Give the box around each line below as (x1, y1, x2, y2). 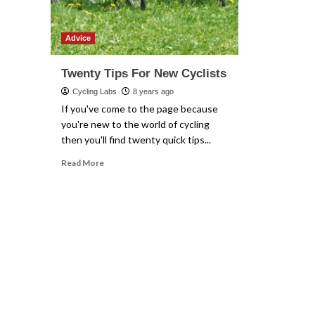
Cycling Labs (72, 87, 117, 96)
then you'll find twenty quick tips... (61, 134, 211, 146)
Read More (61, 157, 104, 168)
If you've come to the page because (61, 103, 218, 115)
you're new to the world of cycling (61, 118, 210, 130)
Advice (65, 34, 91, 42)
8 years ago (133, 87, 174, 96)
